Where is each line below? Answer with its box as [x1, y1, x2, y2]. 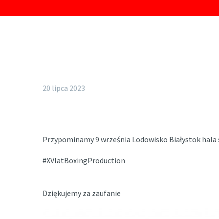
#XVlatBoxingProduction [43, 155, 125, 165]
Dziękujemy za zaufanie [43, 188, 121, 198]
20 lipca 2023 [43, 83, 85, 93]
